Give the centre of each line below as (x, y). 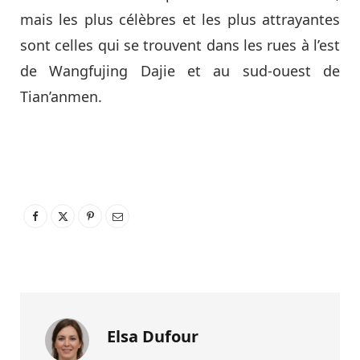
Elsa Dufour (153, 337)
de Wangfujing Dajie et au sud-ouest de (180, 71)
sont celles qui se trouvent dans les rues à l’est (180, 45)
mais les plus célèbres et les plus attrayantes (180, 20)
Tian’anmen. (61, 97)
